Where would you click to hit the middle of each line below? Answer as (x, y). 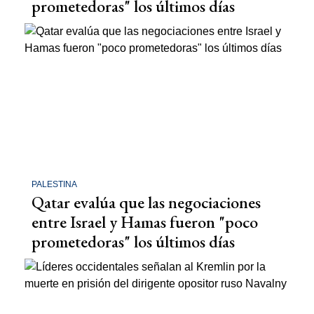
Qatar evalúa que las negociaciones (146, 202)
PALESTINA (54, 184)
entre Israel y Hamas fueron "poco (145, 222)
